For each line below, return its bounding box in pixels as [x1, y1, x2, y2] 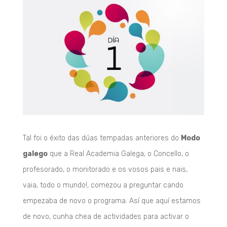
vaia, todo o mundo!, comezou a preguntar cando [22, 180, 183, 190]
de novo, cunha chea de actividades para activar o [22, 212, 189, 221]
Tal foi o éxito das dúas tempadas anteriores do [22, 133, 181, 142]
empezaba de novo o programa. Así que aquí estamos [22, 196, 201, 205]
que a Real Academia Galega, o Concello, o [47, 149, 189, 158]
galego [22, 149, 48, 158]
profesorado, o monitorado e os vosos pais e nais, [22, 165, 187, 174]
